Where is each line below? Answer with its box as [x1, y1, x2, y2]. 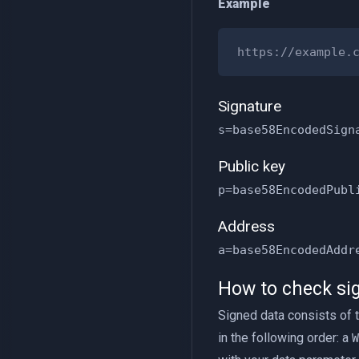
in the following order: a [218, 330, 352, 345]
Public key [218, 157, 285, 175]
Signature [218, 97, 281, 115]
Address [218, 217, 275, 236]
